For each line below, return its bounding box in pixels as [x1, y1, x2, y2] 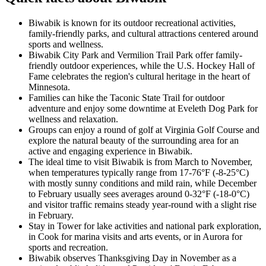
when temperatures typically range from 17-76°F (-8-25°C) [28, 167, 249, 178]
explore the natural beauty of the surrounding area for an [28, 135, 239, 145]
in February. [28, 210, 74, 220]
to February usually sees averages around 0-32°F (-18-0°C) [28, 188, 249, 199]
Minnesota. [28, 81, 70, 92]
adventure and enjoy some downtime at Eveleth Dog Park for [28, 103, 258, 113]
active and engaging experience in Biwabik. [28, 145, 192, 156]
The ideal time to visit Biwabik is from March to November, [28, 156, 252, 167]
